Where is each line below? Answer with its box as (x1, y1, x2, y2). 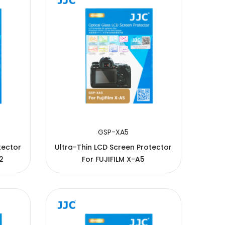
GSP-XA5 (98, 127, 129, 137)
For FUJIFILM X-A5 (82, 154, 145, 164)
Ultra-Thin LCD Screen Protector (55, 142, 172, 152)
